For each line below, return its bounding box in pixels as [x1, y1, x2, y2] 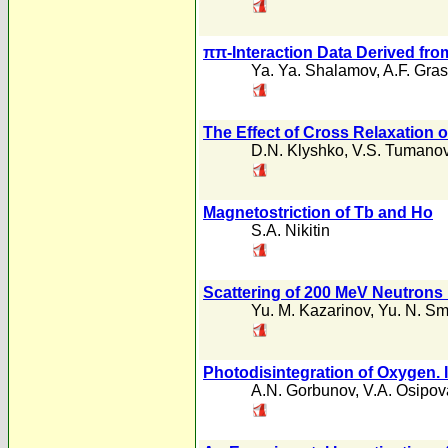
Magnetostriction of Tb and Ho [203, 204, 433, 221]
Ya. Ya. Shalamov [251, 62, 376, 80]
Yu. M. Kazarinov [251, 302, 370, 319]
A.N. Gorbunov [251, 382, 355, 399]
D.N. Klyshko [251, 142, 344, 159]
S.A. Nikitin [251, 222, 330, 239]
